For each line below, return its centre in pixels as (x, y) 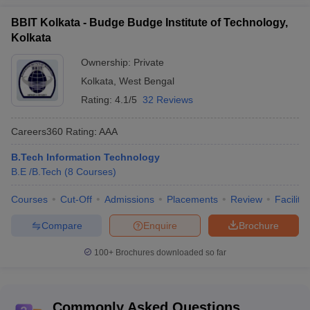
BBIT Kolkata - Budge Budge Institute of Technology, (149, 22)
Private (149, 62)
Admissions (129, 199)
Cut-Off (76, 199)
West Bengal (147, 81)
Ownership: (107, 62)
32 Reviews (168, 100)
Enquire (160, 225)
